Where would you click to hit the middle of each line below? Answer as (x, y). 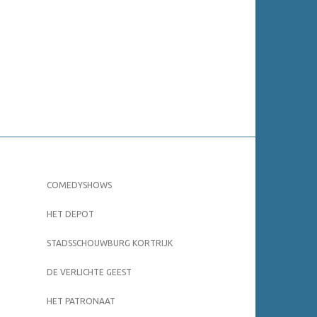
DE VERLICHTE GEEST (89, 272)
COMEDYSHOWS (79, 185)
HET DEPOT (70, 214)
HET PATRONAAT (81, 301)
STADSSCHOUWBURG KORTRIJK (110, 243)
